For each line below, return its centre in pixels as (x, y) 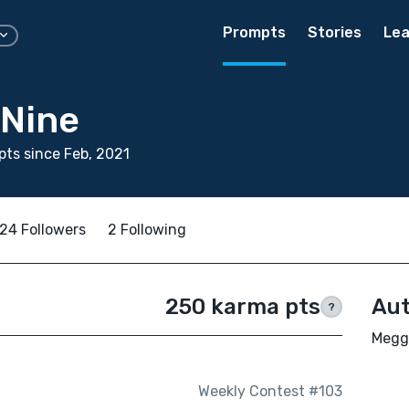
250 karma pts (242, 307)
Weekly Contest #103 (270, 392)
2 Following (147, 230)
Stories (335, 32)
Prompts (254, 32)
